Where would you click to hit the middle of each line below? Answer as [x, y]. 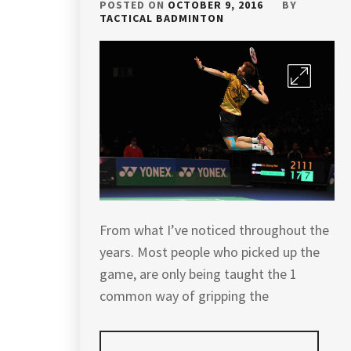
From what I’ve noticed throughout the [214, 230]
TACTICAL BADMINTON [162, 18]
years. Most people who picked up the [210, 251]
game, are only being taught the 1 [198, 273]
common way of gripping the [184, 295]
